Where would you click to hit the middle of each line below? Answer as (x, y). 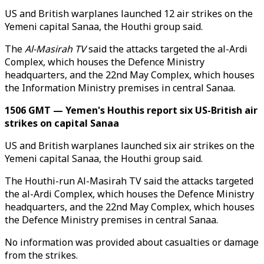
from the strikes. (41, 255)
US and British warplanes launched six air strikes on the (130, 146)
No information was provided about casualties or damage (132, 242)
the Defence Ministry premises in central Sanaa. (111, 220)
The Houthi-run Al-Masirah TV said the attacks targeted (129, 181)
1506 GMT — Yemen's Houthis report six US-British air (131, 110)
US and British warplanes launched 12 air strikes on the (129, 14)
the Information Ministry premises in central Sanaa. (120, 88)
